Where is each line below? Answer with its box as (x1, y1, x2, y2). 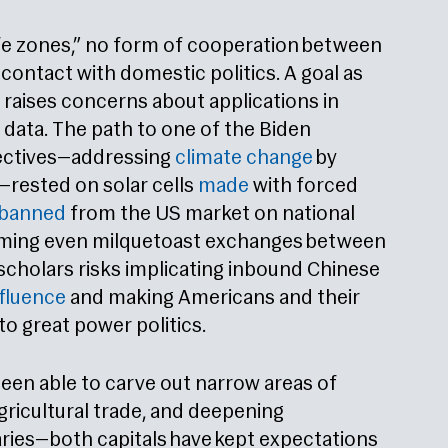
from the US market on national (66, 204, 355, 226)
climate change (175, 148, 313, 170)
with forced (249, 176, 358, 198)
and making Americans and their (66, 288, 360, 310)
